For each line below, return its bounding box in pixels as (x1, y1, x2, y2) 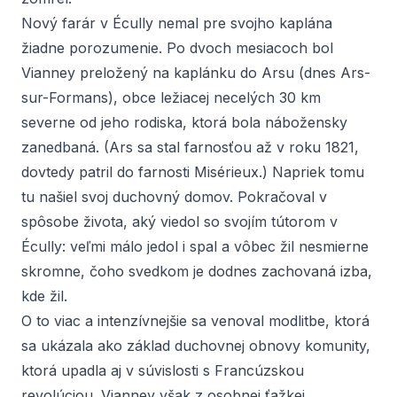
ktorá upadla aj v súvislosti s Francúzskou (21, 362, 304, 379)
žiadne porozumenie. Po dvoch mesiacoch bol (21, 39, 333, 57)
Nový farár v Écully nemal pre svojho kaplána (21, 14, 332, 32)
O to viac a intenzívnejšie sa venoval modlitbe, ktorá (21, 312, 370, 330)
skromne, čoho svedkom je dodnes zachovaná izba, (21, 262, 372, 280)
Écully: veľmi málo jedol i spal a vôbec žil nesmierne (21, 237, 369, 255)
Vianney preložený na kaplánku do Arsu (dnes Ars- (21, 64, 370, 82)
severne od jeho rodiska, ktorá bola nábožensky (21, 113, 347, 131)
